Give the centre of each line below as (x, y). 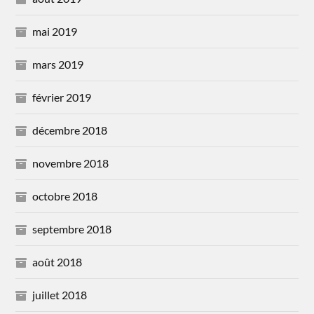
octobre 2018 (65, 196)
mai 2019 (55, 31)
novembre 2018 (71, 163)
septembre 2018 (72, 228)
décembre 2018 (70, 130)
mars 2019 (58, 64)
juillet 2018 (60, 294)
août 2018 (57, 261)
